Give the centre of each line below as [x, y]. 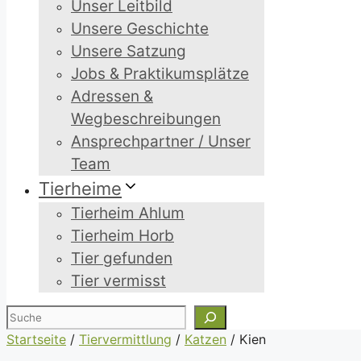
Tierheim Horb [122, 236]
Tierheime [80, 189]
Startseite [36, 339]
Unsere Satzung [129, 51]
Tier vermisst [118, 281]
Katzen [205, 339]
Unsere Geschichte [140, 29]
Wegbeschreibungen [146, 119]
